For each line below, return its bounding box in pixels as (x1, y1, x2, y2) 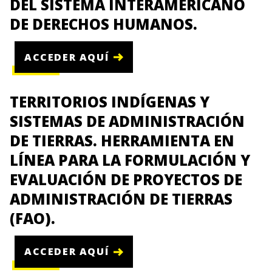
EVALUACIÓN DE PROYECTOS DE (10, 169, 242, 190)
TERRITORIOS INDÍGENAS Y (10, 92, 209, 112)
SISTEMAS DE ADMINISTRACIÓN (10, 111, 245, 132)
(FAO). (10, 208, 55, 229)
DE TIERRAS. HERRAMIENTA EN (10, 131, 234, 151)
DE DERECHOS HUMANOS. (10, 14, 197, 35)
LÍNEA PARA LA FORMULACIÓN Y (10, 150, 250, 171)
